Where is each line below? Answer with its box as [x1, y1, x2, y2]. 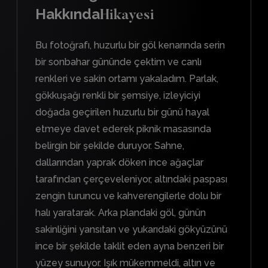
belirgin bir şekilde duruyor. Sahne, [35, 139, 184, 151]
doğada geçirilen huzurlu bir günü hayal [35, 106, 209, 118]
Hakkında [35, 5, 100, 23]
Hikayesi [100, 8, 154, 23]
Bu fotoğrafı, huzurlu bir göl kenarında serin [35, 39, 225, 51]
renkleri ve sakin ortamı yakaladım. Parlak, [35, 72, 218, 84]
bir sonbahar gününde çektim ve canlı [35, 56, 202, 68]
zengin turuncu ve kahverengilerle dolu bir [35, 190, 221, 202]
